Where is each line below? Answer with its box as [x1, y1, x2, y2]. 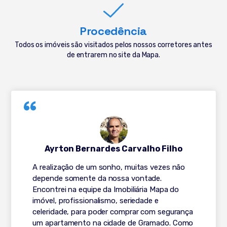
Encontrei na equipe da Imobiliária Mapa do [32, 184, 179, 194]
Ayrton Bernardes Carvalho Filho [45, 143, 182, 154]
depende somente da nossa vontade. [32, 173, 162, 183]
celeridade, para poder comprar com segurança [32, 207, 194, 216]
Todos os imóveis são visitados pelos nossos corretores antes [15, 40, 212, 49]
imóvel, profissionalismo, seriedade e [32, 196, 159, 205]
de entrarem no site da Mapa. [66, 50, 161, 59]
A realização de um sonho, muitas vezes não [32, 162, 185, 172]
